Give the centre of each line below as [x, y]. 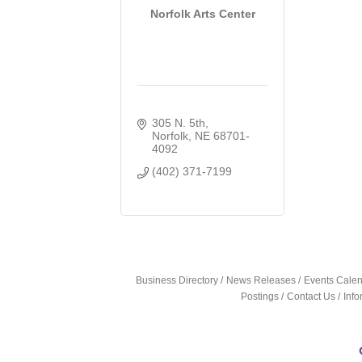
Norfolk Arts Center [202, 14]
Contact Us [311, 296]
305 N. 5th [178, 122]
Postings [260, 296]
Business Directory [177, 280]
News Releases [261, 280]
